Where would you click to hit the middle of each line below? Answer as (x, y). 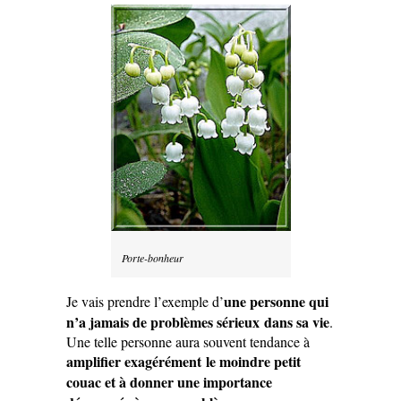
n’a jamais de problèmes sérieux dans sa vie (198, 321)
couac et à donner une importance (169, 381)
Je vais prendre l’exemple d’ (145, 301)
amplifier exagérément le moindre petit (183, 361)
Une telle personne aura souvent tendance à (188, 341)
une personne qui (276, 301)
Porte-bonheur (152, 257)
